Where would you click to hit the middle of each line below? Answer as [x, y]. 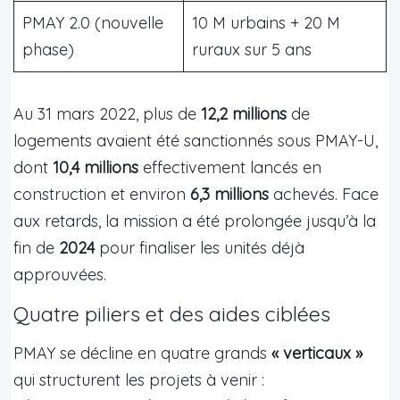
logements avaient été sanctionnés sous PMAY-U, [196, 140]
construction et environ [102, 194]
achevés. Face [324, 194]
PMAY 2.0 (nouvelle [93, 22]
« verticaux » [317, 353]
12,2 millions [244, 113]
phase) [48, 49]
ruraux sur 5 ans [252, 49]
